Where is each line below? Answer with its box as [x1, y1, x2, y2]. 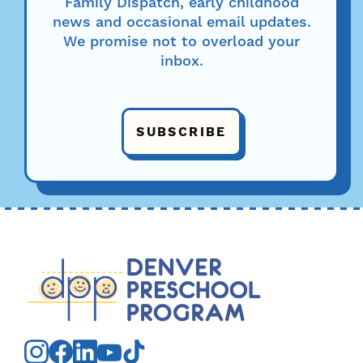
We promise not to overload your [63, 32, 300, 51]
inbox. [160, 51, 203, 70]
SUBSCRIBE [136, 123, 227, 140]
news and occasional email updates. [52, 12, 311, 32]
